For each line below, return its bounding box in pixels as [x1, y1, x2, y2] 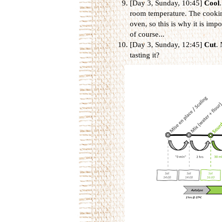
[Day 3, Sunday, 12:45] [129, 40, 204, 49]
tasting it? [129, 51, 162, 59]
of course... [129, 30, 165, 38]
